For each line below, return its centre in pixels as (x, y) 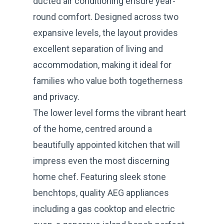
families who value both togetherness (108, 80)
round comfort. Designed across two (106, 16)
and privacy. (56, 96)
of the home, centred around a (92, 128)
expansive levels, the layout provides (105, 32)
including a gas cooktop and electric (104, 208)
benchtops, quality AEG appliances (101, 192)
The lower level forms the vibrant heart (109, 112)
